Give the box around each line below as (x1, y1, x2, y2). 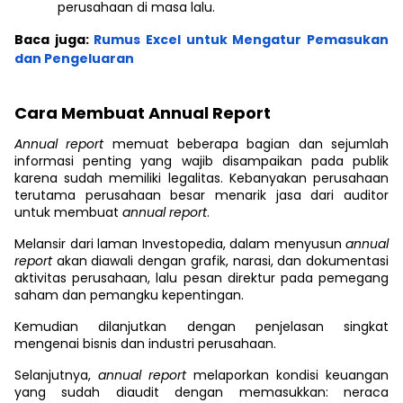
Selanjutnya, (14, 366, 98, 384)
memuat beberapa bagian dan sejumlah (112, 135, 390, 153)
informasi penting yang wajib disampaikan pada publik (14, 152, 389, 170)
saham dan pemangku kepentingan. (14, 286, 244, 304)
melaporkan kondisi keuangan (193, 366, 389, 384)
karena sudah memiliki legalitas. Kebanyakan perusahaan (14, 169, 389, 187)
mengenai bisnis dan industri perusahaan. (14, 335, 276, 353)
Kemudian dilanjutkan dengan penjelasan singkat (14, 318, 389, 336)
